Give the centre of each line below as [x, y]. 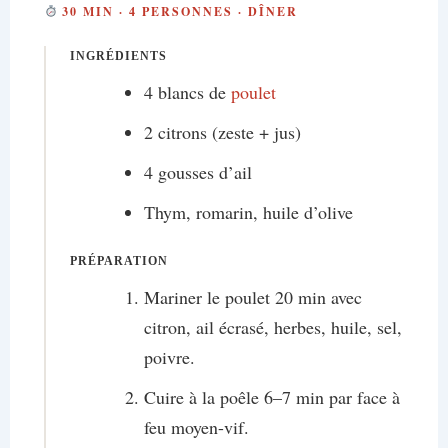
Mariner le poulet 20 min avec [252, 297]
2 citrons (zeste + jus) [222, 132]
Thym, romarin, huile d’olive [248, 212]
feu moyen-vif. [196, 427]
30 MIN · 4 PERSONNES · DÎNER [178, 12]
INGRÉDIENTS [118, 57]
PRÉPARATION [118, 262]
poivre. [169, 357]
